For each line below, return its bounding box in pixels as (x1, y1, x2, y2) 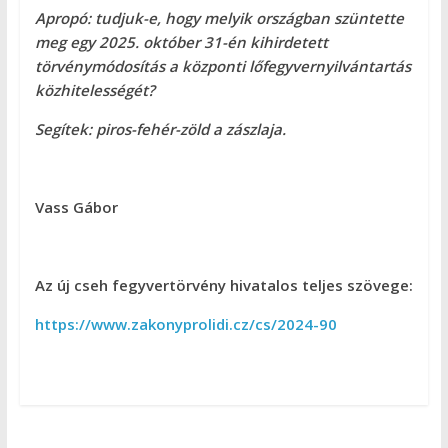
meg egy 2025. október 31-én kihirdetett (34, 31, 328, 52)
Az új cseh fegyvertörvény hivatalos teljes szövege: (34, 274, 413, 295)
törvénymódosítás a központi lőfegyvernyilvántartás (34, 55, 411, 76)
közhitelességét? (34, 79, 155, 100)
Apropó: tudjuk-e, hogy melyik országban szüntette (34, 7, 404, 28)
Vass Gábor (34, 196, 118, 217)
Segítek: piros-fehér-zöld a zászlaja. (34, 118, 286, 139)
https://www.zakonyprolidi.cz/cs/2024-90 (34, 313, 337, 334)
